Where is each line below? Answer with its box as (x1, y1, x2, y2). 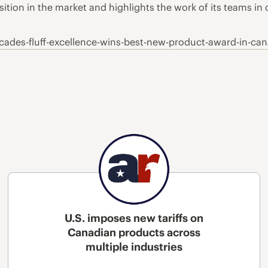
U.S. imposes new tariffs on (64, 211, 203, 226)
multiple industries (85, 240, 182, 254)
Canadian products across (67, 226, 200, 240)
